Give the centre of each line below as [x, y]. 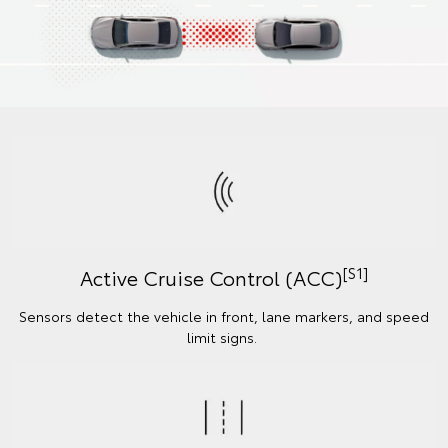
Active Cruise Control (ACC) [211, 277]
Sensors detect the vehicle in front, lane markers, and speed [224, 316]
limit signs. [224, 337]
